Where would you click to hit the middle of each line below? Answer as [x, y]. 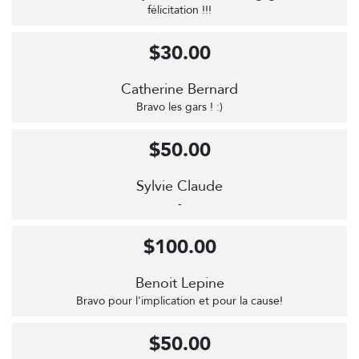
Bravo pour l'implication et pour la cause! [179, 301]
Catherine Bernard [179, 90]
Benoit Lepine [179, 284]
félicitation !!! [179, 10]
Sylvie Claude [179, 187]
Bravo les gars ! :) [179, 107]
